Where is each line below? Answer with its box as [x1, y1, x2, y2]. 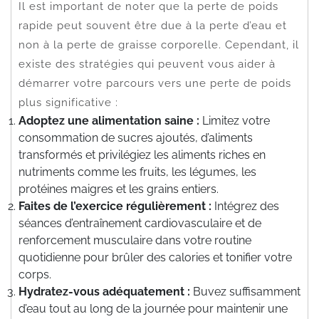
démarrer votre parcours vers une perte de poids [19, 76, 291, 90]
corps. [19, 267, 51, 281]
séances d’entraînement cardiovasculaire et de [19, 216, 261, 230]
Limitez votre [199, 113, 270, 127]
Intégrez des [211, 199, 279, 213]
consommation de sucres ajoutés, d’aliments [19, 130, 253, 145]
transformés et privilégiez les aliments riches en [19, 147, 266, 162]
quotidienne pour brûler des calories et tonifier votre [19, 250, 292, 264]
